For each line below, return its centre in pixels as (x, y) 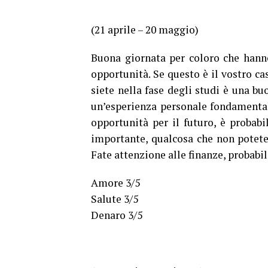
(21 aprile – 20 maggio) (145, 30)
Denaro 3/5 (117, 215)
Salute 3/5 (115, 199)
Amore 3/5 (115, 183)
